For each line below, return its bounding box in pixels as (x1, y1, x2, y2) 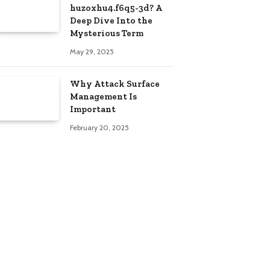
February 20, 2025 (70, 122, 129, 132)
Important (70, 103, 116, 115)
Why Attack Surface (70, 78, 160, 89)
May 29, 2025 (70, 46, 114, 56)
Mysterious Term (70, 27, 143, 39)
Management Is (70, 90, 137, 102)
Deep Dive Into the (70, 14, 152, 26)
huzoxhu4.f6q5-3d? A (70, 2, 162, 13)
